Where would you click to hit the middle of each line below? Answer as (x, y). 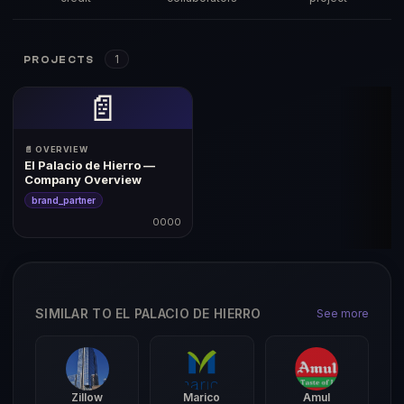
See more (343, 313)
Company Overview (83, 179)
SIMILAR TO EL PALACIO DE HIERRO (148, 313)
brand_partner (64, 200)
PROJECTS (59, 60)
